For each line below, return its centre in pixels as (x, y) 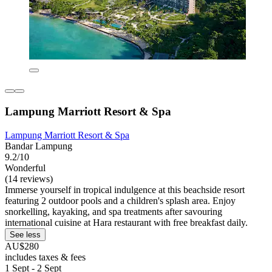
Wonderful (25, 168)
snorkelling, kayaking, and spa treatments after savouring (114, 211)
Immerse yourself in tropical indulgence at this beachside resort (125, 189)
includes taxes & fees (45, 257)
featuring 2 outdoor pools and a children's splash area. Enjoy (120, 200)
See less (25, 234)
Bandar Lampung (39, 146)
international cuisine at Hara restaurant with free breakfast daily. (126, 222)
